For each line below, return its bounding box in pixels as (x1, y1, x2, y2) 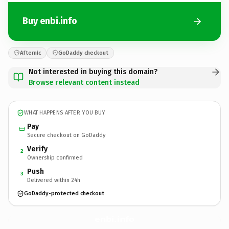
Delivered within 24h (27, 176, 80, 184)
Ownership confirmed (27, 154, 83, 161)
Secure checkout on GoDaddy (27, 131, 105, 139)
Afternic (20, 49, 41, 56)
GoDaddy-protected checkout (24, 190, 104, 197)
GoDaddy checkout (58, 49, 108, 56)
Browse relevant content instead (29, 78, 140, 87)
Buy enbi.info (22, 15, 77, 27)
